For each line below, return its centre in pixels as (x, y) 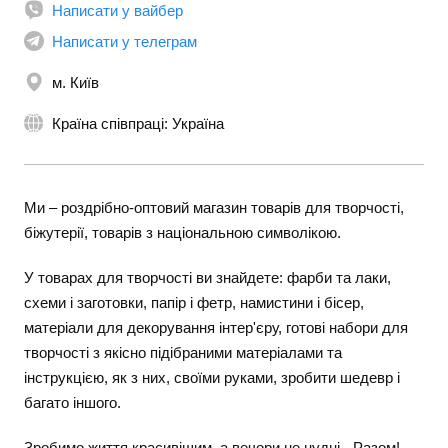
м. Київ (75, 82)
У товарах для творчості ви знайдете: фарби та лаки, (207, 277)
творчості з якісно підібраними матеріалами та (183, 352)
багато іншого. (72, 402)
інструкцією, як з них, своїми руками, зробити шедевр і (212, 377)
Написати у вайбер (117, 10)
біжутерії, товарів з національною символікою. (182, 232)
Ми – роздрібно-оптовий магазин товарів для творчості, (214, 207)
